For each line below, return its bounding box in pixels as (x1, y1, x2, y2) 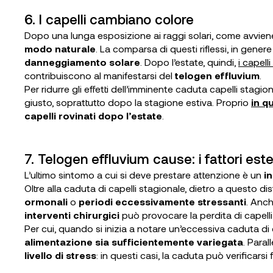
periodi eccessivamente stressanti (79, 196, 246, 207)
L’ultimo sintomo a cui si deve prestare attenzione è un (24, 169, 264, 180)
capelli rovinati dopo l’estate (24, 110, 162, 121)
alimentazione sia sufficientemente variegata (24, 236, 243, 247)
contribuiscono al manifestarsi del (24, 69, 175, 81)
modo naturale (24, 43, 96, 54)
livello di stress (24, 249, 96, 261)
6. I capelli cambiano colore (24, 11, 194, 27)
